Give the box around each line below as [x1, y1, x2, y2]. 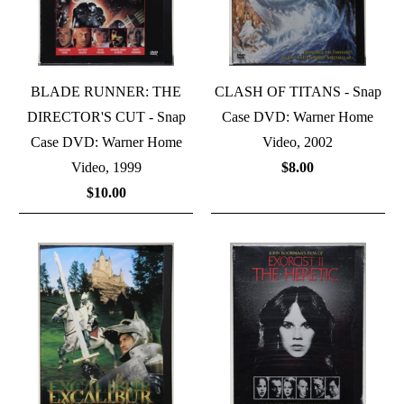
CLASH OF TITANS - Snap [214, 84, 381, 100]
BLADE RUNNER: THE [31, 84, 182, 100]
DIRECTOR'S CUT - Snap [26, 109, 186, 125]
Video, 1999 [70, 160, 142, 176]
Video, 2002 [262, 134, 334, 151]
